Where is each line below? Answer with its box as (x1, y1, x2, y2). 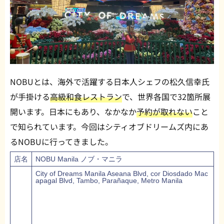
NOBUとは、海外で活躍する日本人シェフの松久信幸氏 (10, 75, 209, 88)
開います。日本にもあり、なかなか (10, 105, 136, 118)
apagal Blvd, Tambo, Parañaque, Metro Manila (35, 176, 182, 185)
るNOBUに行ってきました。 (10, 135, 113, 148)
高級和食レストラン (50, 90, 122, 103)
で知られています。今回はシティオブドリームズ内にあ (10, 120, 208, 133)
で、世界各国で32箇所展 (122, 90, 210, 103)
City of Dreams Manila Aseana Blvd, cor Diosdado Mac (35, 169, 208, 178)
